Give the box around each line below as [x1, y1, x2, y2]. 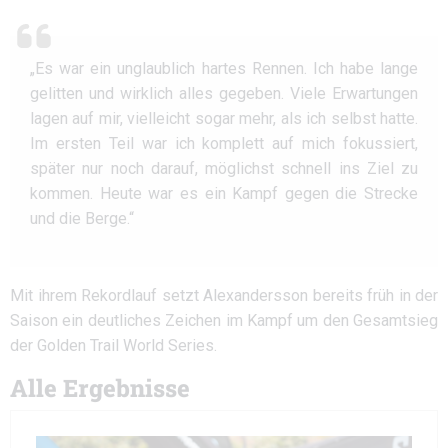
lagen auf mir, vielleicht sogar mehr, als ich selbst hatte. [30, 109, 418, 128]
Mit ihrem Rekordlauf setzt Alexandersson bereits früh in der [10, 286, 438, 305]
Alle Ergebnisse [10, 372, 190, 404]
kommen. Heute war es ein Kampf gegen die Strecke [30, 184, 418, 203]
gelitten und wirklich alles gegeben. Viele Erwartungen [30, 84, 418, 103]
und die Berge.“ [30, 209, 134, 228]
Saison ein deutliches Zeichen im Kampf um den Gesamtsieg [10, 311, 438, 330]
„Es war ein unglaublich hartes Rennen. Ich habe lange [30, 59, 418, 78]
